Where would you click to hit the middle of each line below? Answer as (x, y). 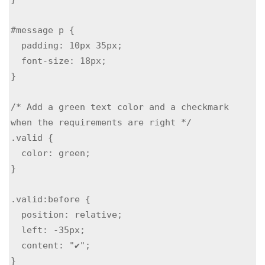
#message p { (43, 30)
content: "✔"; (16, 245)
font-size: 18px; (16, 61)
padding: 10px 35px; (16, 46)
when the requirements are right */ (101, 122)
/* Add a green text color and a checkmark (120, 107)
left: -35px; (16, 230)
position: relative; (16, 215)
